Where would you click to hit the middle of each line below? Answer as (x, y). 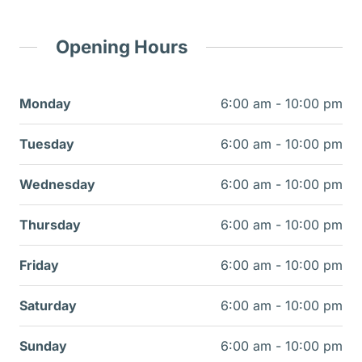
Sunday (43, 345)
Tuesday (47, 143)
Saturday (48, 305)
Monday (45, 103)
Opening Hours (122, 47)
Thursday (50, 224)
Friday (39, 265)
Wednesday (57, 184)
